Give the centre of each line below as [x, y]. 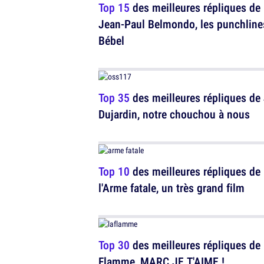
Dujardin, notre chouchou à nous [174, 114]
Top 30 [114, 245]
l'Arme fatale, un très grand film [171, 188]
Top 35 [114, 98]
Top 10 [114, 171]
